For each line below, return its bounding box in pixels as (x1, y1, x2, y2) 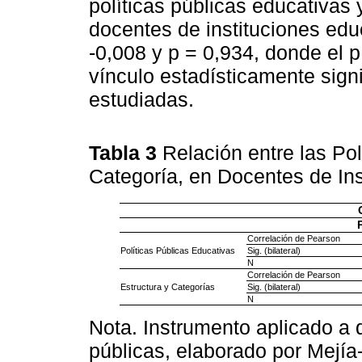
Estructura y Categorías (120, 281, 215, 292)
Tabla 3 (89, 141, 162, 164)
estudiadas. (89, 88, 194, 112)
